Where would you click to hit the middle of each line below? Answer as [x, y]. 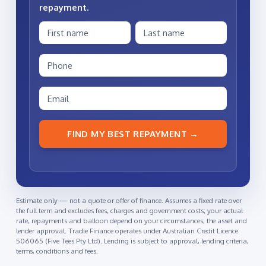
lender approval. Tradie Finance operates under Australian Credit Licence [127, 231]
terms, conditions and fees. [57, 251]
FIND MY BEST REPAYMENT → [133, 134]
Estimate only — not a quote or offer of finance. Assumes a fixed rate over [129, 201]
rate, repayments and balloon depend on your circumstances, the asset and [131, 221]
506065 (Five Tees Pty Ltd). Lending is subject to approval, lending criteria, [132, 241]
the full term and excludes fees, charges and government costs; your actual [129, 211]
